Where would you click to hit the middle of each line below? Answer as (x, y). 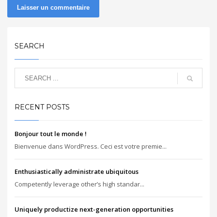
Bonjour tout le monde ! (51, 134)
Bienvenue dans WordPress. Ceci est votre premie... (91, 146)
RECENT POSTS (42, 107)
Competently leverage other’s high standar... (79, 184)
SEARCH (30, 46)
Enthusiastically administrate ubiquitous (77, 171)
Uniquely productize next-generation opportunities (94, 209)
